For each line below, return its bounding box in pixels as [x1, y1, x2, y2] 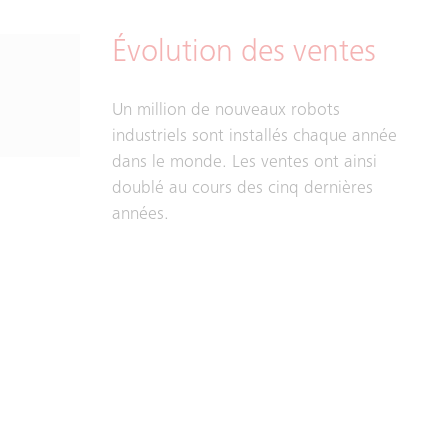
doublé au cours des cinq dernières [112, 180, 373, 198]
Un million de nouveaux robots [112, 102, 340, 120]
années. [112, 206, 169, 224]
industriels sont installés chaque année [112, 128, 397, 146]
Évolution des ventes [112, 38, 376, 70]
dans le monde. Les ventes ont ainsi [112, 154, 377, 172]
